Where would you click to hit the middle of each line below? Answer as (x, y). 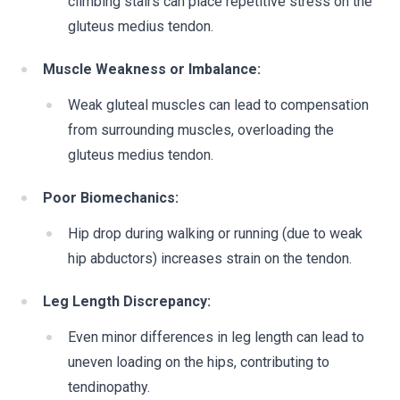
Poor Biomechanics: (111, 198)
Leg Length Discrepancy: (127, 301)
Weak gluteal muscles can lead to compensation (218, 105)
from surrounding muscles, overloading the (201, 130)
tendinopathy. (109, 387)
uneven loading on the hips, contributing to (199, 362)
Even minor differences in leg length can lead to (216, 337)
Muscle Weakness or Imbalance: (152, 69)
